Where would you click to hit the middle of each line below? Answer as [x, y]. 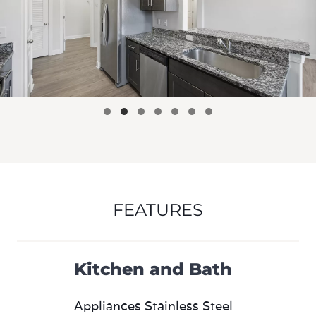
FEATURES [158, 210]
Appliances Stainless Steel [153, 306]
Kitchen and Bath [153, 269]
